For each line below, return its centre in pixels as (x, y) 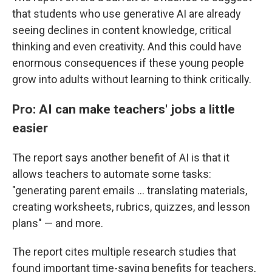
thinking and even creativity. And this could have (127, 46)
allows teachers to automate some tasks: (112, 174)
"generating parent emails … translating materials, (130, 190)
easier (30, 128)
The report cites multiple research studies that (124, 252)
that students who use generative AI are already (127, 14)
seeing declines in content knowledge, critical (122, 30)
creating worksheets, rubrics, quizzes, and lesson (131, 207)
